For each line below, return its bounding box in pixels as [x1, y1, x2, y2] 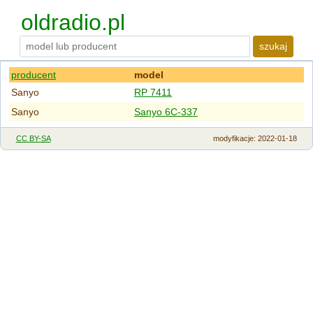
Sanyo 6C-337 [134, 105, 198, 117]
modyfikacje [213, 134, 254, 143]
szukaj [259, 41, 287, 52]
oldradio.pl [21, 10, 125, 36]
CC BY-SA [15, 134, 51, 143]
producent [11, 68, 56, 80]
